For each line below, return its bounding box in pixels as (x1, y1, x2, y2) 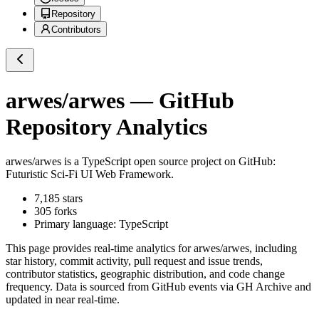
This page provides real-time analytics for (6, 242, 194, 255)
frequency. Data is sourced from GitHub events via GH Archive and (6, 281, 311, 293)
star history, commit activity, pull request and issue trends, (6, 255, 263, 268)
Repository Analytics (6, 113, 207, 140)
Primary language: (34, 218, 119, 231)
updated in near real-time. (6, 293, 120, 306)
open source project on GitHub (131, 155, 273, 168)
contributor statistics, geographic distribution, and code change (6, 268, 285, 281)
